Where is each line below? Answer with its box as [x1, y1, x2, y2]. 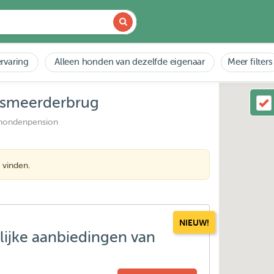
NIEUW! [179, 218, 210, 228]
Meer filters [228, 57, 273, 67]
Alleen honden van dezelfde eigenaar [54, 57, 206, 67]
